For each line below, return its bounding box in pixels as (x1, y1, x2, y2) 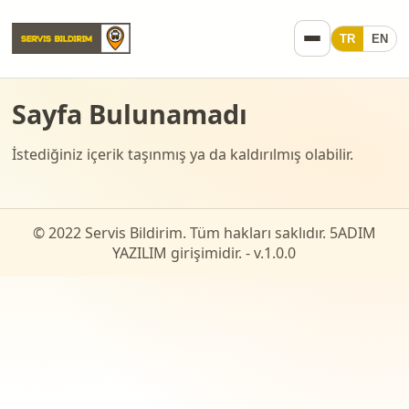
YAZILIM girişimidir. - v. (112, 243, 265, 264)
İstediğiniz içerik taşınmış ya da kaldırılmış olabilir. (12, 144, 354, 165)
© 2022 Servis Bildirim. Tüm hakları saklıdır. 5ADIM (32, 223, 376, 244)
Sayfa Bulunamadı (12, 96, 248, 132)
